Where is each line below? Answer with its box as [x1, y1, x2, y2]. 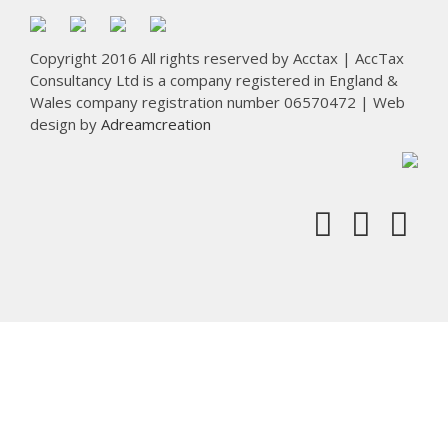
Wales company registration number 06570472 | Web [30, 91, 405, 112]
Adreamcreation [101, 113, 211, 134]
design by [30, 113, 101, 134]
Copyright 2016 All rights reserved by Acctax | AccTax [30, 47, 404, 68]
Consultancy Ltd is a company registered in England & [30, 69, 398, 90]
